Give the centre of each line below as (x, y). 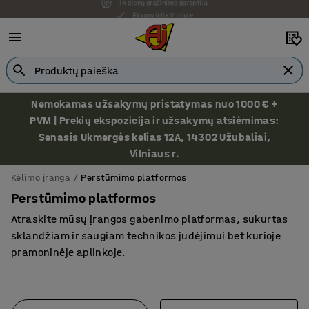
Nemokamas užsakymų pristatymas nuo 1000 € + (154, 104)
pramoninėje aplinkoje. (69, 252)
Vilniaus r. (154, 153)
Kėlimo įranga (41, 178)
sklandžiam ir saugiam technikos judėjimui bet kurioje (146, 236)
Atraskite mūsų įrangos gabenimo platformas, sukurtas (150, 219)
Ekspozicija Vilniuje (165, 9)
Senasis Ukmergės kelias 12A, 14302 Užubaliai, (154, 137)
